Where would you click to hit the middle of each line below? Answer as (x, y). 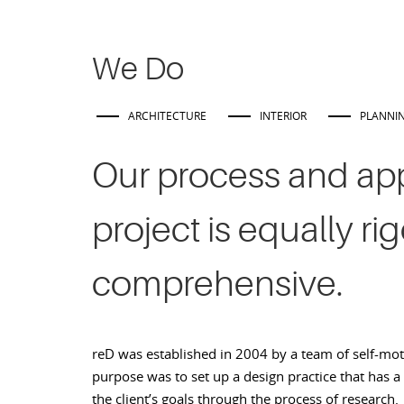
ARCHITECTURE (167, 115)
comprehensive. (218, 284)
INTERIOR (283, 115)
